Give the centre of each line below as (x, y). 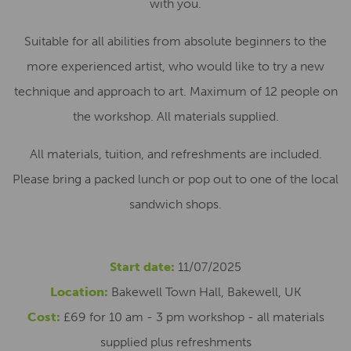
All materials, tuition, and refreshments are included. (175, 154)
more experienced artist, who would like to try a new (175, 66)
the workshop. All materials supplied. (175, 116)
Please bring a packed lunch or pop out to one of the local (175, 179)
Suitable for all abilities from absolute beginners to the (175, 41)
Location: (79, 292)
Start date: (142, 267)
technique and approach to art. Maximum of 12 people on (175, 91)
